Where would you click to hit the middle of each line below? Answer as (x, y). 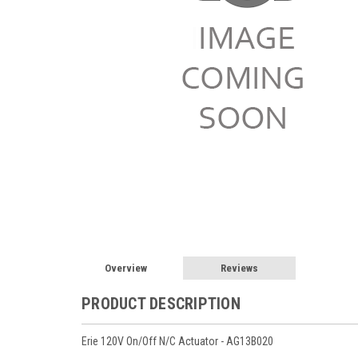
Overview (125, 268)
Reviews (240, 268)
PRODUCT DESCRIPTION (161, 303)
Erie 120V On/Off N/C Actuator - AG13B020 (177, 341)
